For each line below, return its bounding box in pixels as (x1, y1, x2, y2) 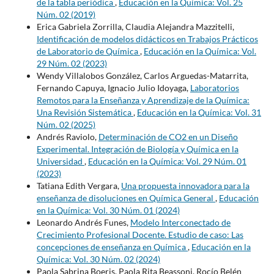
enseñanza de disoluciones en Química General (36, 192, 215, 203)
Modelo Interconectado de (130, 217, 231, 228)
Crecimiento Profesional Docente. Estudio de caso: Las (36, 229, 243, 240)
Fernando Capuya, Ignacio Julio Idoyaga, (36, 82, 190, 93)
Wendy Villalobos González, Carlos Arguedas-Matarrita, (36, 70, 248, 81)
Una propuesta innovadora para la (120, 180, 250, 191)
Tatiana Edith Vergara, (36, 180, 121, 191)
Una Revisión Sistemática (36, 106, 133, 117)
